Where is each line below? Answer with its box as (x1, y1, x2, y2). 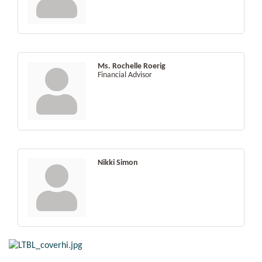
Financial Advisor (98, 70, 152, 80)
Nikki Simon (98, 158, 138, 167)
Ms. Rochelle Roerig (98, 61, 166, 71)
